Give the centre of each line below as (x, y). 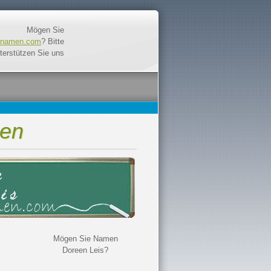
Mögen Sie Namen (85, 239)
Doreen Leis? (85, 250)
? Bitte (53, 41)
